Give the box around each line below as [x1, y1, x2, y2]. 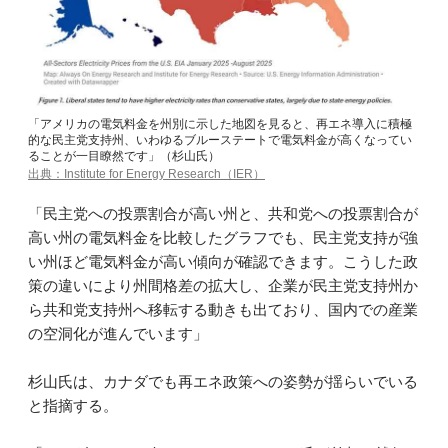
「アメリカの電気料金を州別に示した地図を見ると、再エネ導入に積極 [28, 117, 412, 132]
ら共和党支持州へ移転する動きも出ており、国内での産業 [28, 300, 418, 318]
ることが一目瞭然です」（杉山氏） [28, 149, 220, 164]
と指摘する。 [28, 396, 118, 414]
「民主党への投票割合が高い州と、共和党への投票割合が [28, 204, 418, 222]
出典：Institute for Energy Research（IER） [28, 167, 265, 182]
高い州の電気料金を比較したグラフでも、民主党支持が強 [28, 228, 418, 246]
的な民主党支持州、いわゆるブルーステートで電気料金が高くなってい [28, 133, 412, 148]
